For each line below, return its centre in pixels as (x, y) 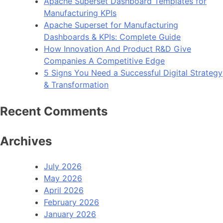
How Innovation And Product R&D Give (117, 49)
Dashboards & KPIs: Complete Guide (112, 37)
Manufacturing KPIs (80, 13)
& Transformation (76, 85)
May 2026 (63, 178)
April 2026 (64, 190)
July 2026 (63, 167)
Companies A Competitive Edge (104, 61)
